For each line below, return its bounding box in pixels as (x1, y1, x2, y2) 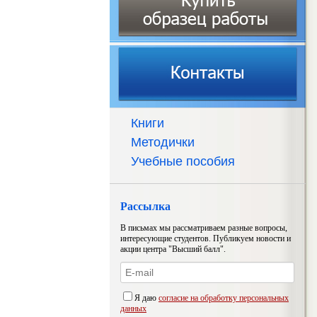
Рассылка (120, 200, 171, 213)
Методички (131, 135, 195, 149)
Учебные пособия (131, 154, 235, 168)
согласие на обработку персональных (158, 292, 289, 303)
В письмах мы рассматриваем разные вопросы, (120, 222, 287, 233)
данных (120, 303, 146, 313)
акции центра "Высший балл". (120, 243, 226, 254)
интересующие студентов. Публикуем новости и (120, 233, 291, 243)
